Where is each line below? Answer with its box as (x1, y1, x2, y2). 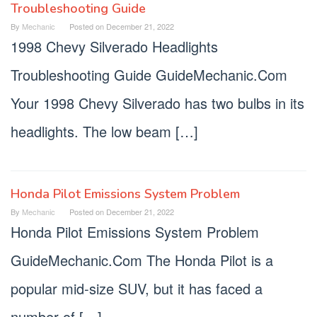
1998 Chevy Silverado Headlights (11, 36, 218, 57)
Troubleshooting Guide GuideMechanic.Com (11, 64, 287, 85)
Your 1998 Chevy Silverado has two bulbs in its (11, 93, 304, 113)
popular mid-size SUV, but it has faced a (11, 278, 263, 299)
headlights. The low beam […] (11, 121, 198, 142)
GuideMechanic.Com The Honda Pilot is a (11, 250, 273, 270)
